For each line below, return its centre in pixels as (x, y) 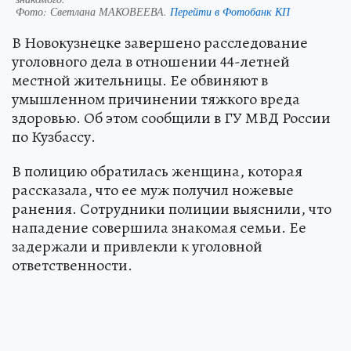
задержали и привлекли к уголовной (137, 247)
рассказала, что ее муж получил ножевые (153, 190)
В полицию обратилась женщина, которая (157, 172)
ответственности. (72, 266)
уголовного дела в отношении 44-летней (151, 62)
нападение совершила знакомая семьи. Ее (159, 228)
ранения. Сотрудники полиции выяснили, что (172, 209)
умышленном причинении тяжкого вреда (156, 100)
